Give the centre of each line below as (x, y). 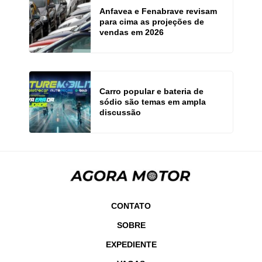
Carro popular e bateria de (151, 92)
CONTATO (131, 206)
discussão (120, 113)
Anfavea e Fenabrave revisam (158, 11)
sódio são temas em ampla (153, 102)
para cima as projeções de (152, 22)
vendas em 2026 (132, 32)
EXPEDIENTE (131, 244)
